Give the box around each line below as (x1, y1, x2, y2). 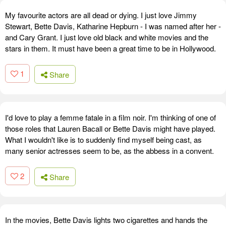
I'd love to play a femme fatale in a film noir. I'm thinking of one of (5, 111, 216, 123)
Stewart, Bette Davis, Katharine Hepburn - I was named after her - (5, 21, 221, 32)
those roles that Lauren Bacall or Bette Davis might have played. (5, 123, 215, 134)
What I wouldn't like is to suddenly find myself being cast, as (5, 134, 202, 145)
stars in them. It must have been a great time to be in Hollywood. (5, 43, 216, 54)
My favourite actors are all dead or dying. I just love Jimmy (5, 10, 197, 21)
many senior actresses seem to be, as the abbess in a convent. (5, 145, 214, 156)
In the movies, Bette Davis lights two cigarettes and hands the (5, 214, 207, 225)
